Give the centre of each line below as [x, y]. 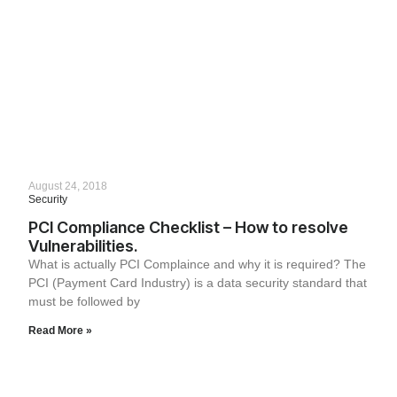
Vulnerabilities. [83, 246]
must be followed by [84, 302]
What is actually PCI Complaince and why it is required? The [197, 265]
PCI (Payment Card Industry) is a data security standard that [198, 283]
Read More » [60, 331]
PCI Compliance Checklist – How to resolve [188, 228]
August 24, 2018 [68, 187]
